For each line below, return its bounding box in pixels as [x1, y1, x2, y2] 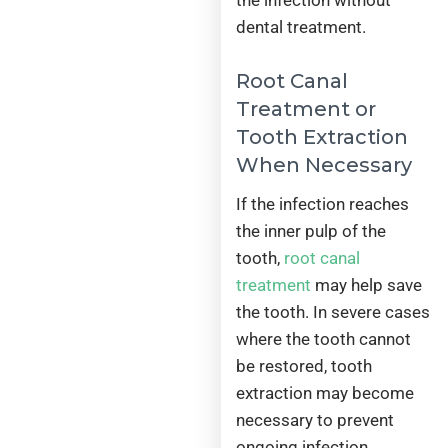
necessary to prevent [236, 409, 395, 430]
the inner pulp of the [236, 220, 387, 241]
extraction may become [236, 382, 415, 403]
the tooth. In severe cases [236, 301, 431, 322]
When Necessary [236, 152, 413, 177]
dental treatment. [236, 17, 367, 38]
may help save [311, 274, 423, 295]
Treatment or [236, 96, 377, 121]
